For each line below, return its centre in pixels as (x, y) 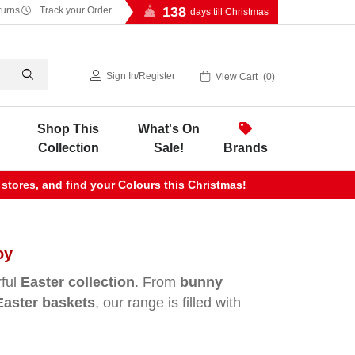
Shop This (69, 129)
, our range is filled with (168, 303)
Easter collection (78, 282)
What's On (169, 129)
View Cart (237, 76)
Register (157, 76)
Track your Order (74, 10)
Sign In (122, 76)
